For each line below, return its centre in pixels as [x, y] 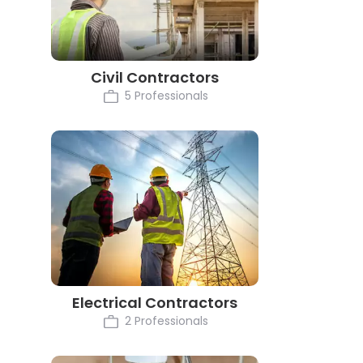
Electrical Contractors [155, 303]
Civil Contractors [155, 78]
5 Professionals [167, 96]
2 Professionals [167, 320]
